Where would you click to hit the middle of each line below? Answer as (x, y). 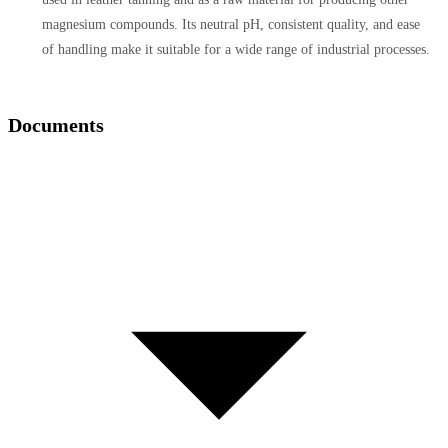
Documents (56, 124)
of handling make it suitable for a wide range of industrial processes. (236, 49)
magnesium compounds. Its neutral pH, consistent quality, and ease (231, 24)
